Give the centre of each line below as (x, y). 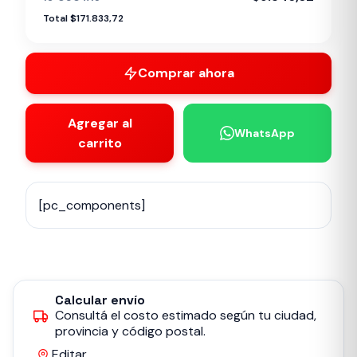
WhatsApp (265, 133)
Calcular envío (100, 300)
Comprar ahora (186, 73)
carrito (100, 143)
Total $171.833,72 (83, 18)
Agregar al (100, 123)
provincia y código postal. (130, 331)
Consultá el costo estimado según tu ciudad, (186, 315)
